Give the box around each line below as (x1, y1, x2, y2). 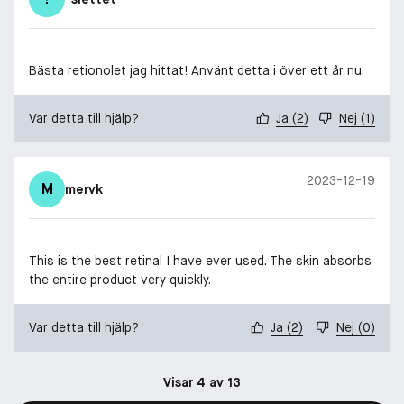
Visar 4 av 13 (163, 373, 241, 390)
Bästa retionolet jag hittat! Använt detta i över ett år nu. (29, 61, 364, 78)
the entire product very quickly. (29, 271, 211, 288)
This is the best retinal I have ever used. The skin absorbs (29, 252, 372, 269)
